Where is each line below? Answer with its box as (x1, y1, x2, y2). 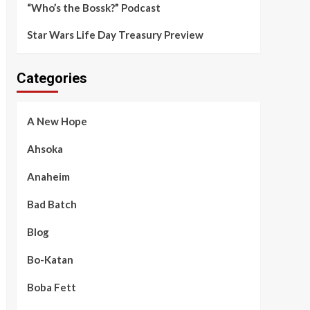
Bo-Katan (26, 253, 73, 266)
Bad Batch (26, 197, 77, 210)
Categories (16, 69, 87, 86)
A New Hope (26, 114, 87, 127)
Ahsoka (26, 142, 63, 155)
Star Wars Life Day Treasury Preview (26, 28, 203, 41)
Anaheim (26, 170, 70, 183)
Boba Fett (26, 280, 76, 293)
